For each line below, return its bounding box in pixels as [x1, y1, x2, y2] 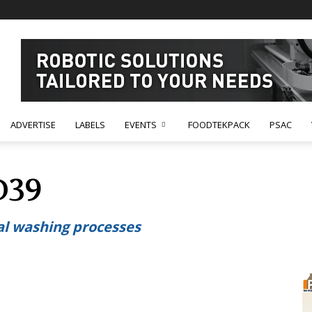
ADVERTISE [10, 118, 56, 131]
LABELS [75, 118, 105, 131]
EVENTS [125, 118, 157, 131]
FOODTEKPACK [188, 118, 250, 131]
